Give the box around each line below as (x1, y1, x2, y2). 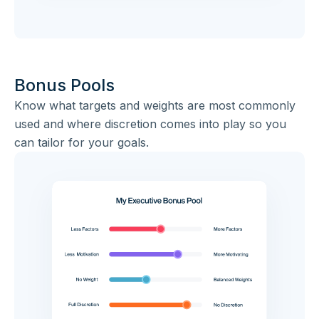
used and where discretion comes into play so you (14, 116, 286, 131)
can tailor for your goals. (14, 135, 149, 150)
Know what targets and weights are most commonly (14, 98, 296, 113)
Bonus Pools (14, 74, 115, 95)
